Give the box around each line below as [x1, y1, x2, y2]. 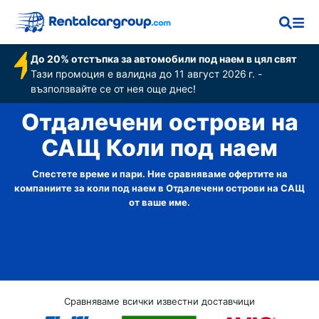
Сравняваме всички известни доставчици [64, 296, 255, 307]
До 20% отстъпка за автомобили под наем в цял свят [31, 53, 298, 65]
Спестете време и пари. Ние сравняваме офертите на [31, 168, 288, 179]
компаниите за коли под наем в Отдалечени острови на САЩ [14, 182, 305, 194]
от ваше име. [129, 197, 190, 208]
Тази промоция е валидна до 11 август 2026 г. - [31, 68, 263, 80]
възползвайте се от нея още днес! [31, 83, 197, 95]
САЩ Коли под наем [41, 134, 278, 162]
